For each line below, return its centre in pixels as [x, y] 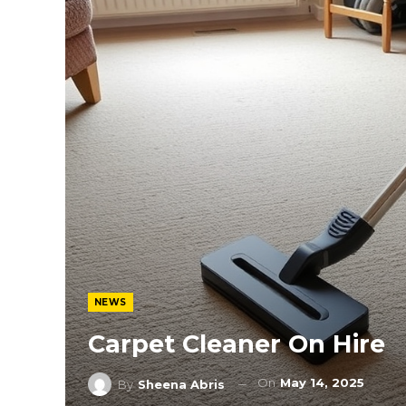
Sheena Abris [181, 384]
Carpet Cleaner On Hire [237, 344]
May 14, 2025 [322, 383]
